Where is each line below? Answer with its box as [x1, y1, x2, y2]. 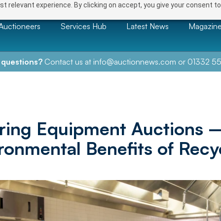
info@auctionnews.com [93, 57, 176, 67]
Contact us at [42, 57, 93, 67]
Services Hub [60, 21, 107, 31]
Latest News [126, 21, 169, 31]
